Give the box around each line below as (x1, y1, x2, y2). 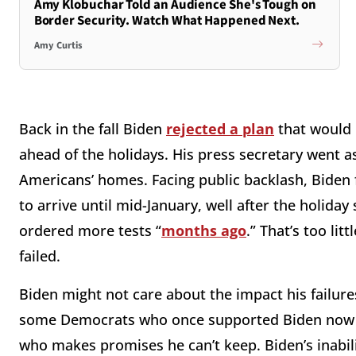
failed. (19, 246, 64, 266)
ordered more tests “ (19, 221, 161, 241)
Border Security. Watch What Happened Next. (33, 10, 300, 30)
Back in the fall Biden (19, 119, 166, 139)
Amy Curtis (33, 38, 83, 53)
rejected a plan (166, 119, 274, 139)
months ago (161, 221, 246, 241)
